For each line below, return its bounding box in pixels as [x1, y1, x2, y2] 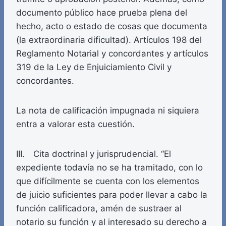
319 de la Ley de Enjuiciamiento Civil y [16, 62, 172, 73]
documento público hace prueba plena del [16, 8, 187, 18]
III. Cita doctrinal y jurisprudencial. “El [16, 149, 171, 159]
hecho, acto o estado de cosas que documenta [16, 21, 207, 32]
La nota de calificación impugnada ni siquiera [16, 105, 199, 116]
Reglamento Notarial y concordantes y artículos [16, 48, 208, 59]
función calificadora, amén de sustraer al [16, 203, 182, 214]
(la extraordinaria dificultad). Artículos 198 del [16, 35, 202, 45]
